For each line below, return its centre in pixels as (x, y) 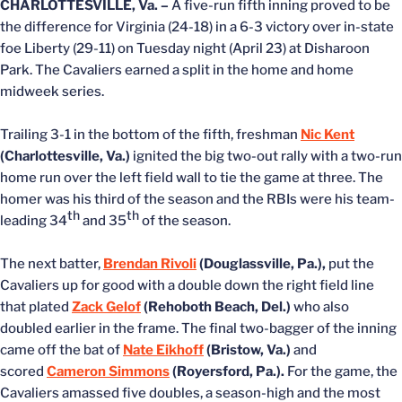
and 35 (103, 220)
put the (350, 263)
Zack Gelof (106, 306)
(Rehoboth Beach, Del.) (217, 306)
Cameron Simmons (108, 371)
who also (321, 306)
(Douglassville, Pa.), (261, 263)
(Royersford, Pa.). (227, 371)
